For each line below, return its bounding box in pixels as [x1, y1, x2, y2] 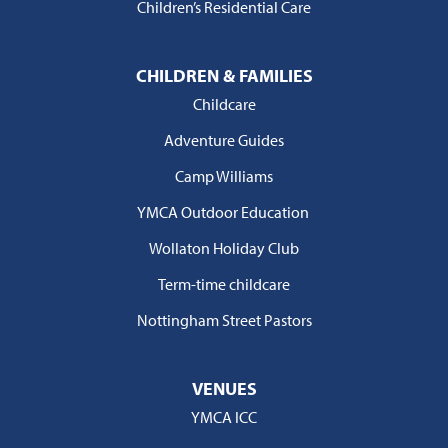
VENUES [191, 376, 257, 400]
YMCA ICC [191, 406, 257, 427]
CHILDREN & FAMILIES [135, 63, 313, 87]
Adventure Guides [164, 129, 284, 150]
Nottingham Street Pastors [136, 309, 312, 330]
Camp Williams [175, 165, 273, 186]
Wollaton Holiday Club [149, 237, 299, 258]
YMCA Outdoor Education [136, 201, 312, 222]
